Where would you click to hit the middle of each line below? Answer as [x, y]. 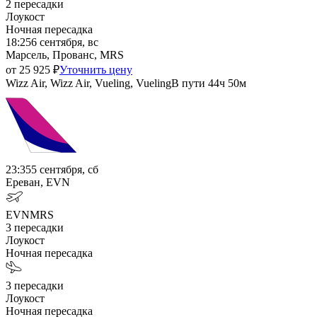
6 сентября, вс [65, 42]
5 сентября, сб [65, 169]
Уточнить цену [96, 69]
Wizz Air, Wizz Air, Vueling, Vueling [88, 83]
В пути [188, 83]
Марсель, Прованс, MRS [65, 54]
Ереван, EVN [38, 182]
